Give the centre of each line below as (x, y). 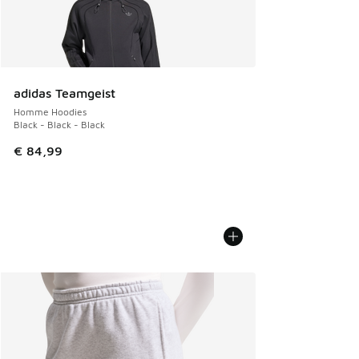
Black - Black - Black (59, 124)
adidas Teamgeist (65, 93)
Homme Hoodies (50, 111)
